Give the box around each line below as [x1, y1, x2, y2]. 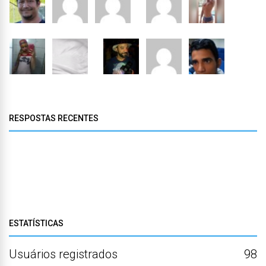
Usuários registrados [9, 247, 118, 261]
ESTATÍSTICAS [9, 218, 64, 228]
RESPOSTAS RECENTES [9, 113, 99, 123]
